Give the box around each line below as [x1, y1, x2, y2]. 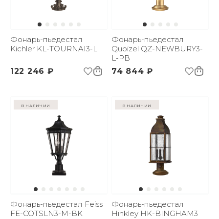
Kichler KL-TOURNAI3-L [10, 44, 97, 53]
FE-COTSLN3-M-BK [10, 209, 83, 218]
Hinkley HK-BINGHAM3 [111, 209, 198, 218]
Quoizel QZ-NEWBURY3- [111, 44, 203, 53]
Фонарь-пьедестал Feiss [10, 199, 103, 209]
